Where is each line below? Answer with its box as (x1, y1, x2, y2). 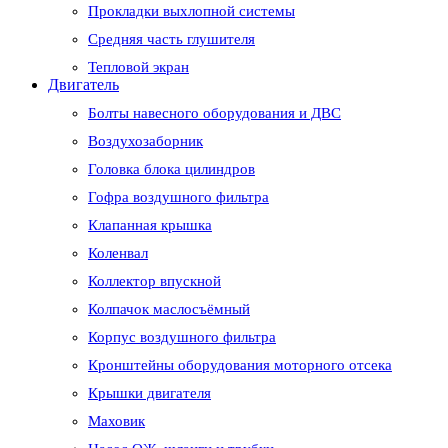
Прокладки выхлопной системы (88, 3, 295, 20)
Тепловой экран (88, 59, 189, 76)
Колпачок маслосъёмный (88, 301, 250, 318)
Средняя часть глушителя (88, 31, 255, 48)
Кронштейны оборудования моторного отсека (88, 357, 392, 374)
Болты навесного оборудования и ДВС (88, 105, 341, 122)
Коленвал (88, 245, 148, 262)
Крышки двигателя (88, 385, 211, 402)
